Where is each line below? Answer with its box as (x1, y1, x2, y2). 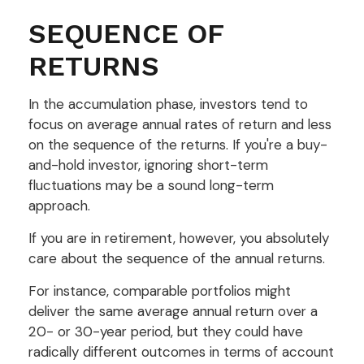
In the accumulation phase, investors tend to (28, 94, 308, 113)
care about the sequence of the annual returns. (28, 249, 325, 267)
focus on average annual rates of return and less (28, 115, 331, 133)
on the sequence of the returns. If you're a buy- (28, 135, 327, 154)
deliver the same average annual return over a (28, 301, 318, 320)
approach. (28, 196, 90, 214)
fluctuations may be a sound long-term (28, 175, 274, 194)
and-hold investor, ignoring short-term (28, 155, 268, 174)
